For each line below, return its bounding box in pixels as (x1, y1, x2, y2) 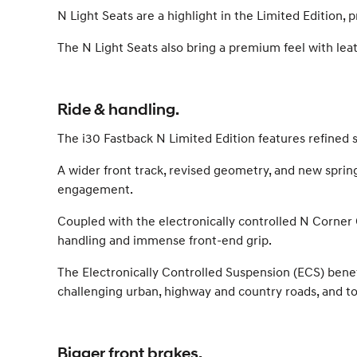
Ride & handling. (57, 100, 179, 119)
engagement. (57, 181, 133, 197)
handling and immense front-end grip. (57, 232, 272, 248)
